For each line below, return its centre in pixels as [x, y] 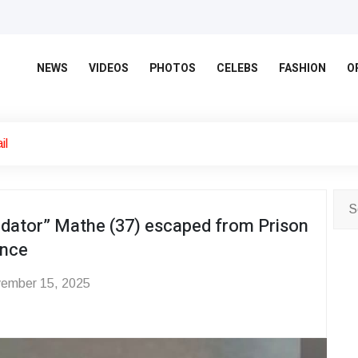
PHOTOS [173, 68]
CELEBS [237, 68]
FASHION [302, 68]
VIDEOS [109, 68]
